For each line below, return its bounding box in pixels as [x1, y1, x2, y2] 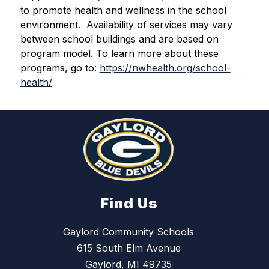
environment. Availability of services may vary [20, 19, 232, 31]
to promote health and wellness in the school [20, 4, 226, 16]
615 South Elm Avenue [76, 242, 181, 255]
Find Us [100, 195, 157, 213]
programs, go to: [20, 62, 100, 74]
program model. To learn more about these [20, 47, 219, 59]
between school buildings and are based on [20, 33, 219, 45]
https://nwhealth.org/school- [99, 62, 231, 74]
